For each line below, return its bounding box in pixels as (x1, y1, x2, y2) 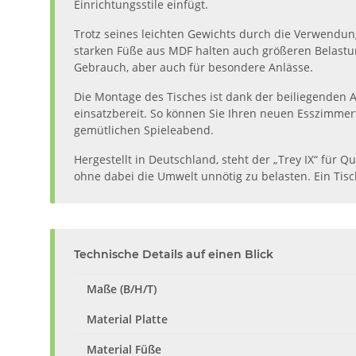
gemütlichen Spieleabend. (74, 122, 214, 137)
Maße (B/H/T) (87, 281, 157, 296)
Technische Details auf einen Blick (74, 246, 273, 261)
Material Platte (87, 311, 168, 327)
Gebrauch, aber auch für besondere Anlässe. (74, 59, 313, 75)
